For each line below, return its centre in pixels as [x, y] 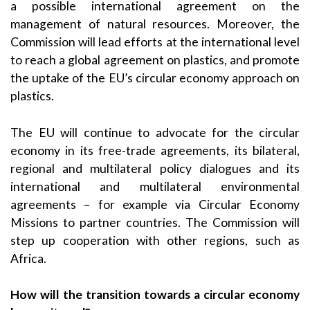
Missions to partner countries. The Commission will [155, 222]
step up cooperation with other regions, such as [155, 240]
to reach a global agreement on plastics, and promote [155, 60]
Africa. [28, 258]
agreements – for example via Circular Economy [155, 204]
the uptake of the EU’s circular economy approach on [155, 78]
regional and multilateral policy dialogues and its [155, 168]
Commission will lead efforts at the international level [155, 42]
